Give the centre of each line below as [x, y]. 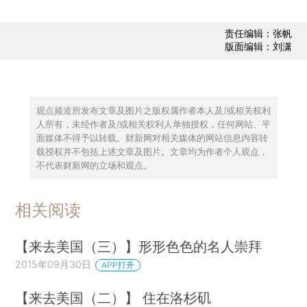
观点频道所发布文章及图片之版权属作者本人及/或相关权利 [153, 110]
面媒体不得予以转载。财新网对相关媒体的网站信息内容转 [152, 137]
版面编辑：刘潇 [258, 47]
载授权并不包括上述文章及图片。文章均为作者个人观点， [152, 151]
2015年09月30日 [53, 265]
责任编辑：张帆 [258, 34]
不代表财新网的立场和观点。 [94, 165]
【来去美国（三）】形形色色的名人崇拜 [139, 247]
